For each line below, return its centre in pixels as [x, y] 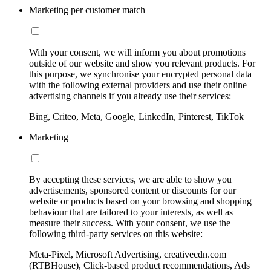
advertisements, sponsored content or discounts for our [132, 191]
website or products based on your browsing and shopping [140, 201]
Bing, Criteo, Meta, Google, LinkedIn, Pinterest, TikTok [136, 117]
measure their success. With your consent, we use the [130, 223]
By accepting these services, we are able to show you [130, 180]
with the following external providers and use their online [138, 85]
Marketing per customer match [87, 10]
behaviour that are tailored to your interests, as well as [131, 212]
